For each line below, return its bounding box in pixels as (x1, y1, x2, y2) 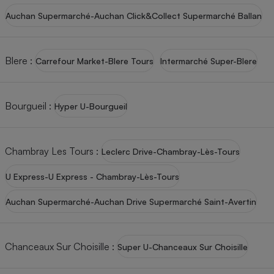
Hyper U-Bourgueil (54, 100, 127, 111)
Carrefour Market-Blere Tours (35, 55, 154, 66)
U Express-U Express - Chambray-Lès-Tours (6, 171, 179, 182)
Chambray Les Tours (5, 144, 94, 157)
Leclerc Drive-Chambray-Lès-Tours (102, 146, 240, 157)
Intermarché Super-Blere (160, 55, 257, 66)
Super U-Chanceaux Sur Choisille (117, 241, 248, 252)
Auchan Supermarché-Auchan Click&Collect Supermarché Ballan (6, 10, 262, 21)
